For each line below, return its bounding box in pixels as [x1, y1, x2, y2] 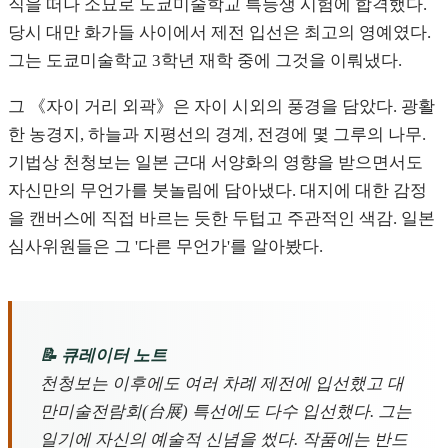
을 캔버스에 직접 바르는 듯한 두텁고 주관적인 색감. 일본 [8, 209, 435, 229]
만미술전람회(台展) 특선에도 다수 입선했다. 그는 [40, 401, 412, 421]
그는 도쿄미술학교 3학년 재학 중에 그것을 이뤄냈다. [8, 51, 402, 71]
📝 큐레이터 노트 [40, 345, 167, 365]
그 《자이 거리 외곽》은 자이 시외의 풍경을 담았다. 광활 [8, 97, 435, 117]
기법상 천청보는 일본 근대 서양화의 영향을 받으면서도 [8, 153, 423, 173]
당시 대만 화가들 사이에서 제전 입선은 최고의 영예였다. [8, 23, 431, 43]
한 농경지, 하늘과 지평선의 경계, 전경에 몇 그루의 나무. [8, 125, 426, 145]
